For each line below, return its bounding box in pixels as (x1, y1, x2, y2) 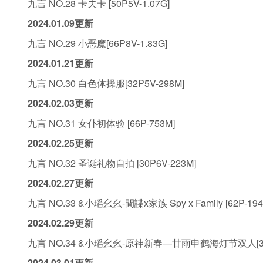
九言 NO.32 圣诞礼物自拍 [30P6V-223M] (28, 156, 196, 170)
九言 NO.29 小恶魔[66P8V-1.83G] (28, 36, 167, 50)
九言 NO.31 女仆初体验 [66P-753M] (28, 116, 175, 130)
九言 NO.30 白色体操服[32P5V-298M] (28, 76, 184, 90)
